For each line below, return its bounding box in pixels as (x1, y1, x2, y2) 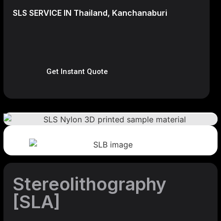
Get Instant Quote (46, 67, 108, 76)
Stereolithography (13, 173, 166, 195)
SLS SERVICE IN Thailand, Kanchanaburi (13, 8, 167, 18)
